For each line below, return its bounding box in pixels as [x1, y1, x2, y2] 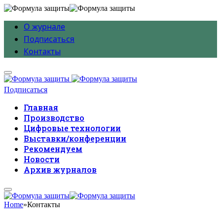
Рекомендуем [24, 144, 82, 154]
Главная [24, 102, 58, 112]
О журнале [24, 21, 65, 33]
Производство [24, 112, 84, 123]
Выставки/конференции [24, 133, 126, 144]
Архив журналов [24, 164, 97, 175]
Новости [24, 154, 60, 164]
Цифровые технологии [24, 123, 121, 133]
